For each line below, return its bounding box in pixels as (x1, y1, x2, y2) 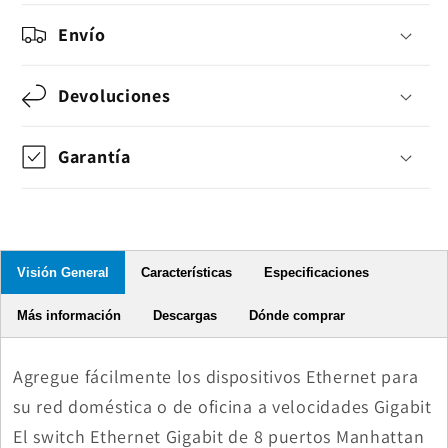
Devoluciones (58, 84, 171, 108)
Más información (17, 307, 121, 323)
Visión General (17, 264, 109, 280)
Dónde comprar (249, 307, 345, 323)
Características (141, 264, 232, 280)
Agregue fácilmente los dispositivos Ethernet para (13, 364, 419, 388)
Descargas (153, 307, 217, 323)
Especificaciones (264, 264, 369, 280)
